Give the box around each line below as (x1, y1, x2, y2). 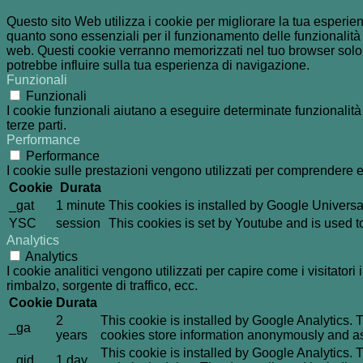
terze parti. (6, 118, 66, 133)
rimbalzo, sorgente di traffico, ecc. (6, 279, 198, 293)
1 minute (56, 199, 105, 213)
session (56, 216, 100, 231)
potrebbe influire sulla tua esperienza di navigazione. (6, 58, 310, 73)
